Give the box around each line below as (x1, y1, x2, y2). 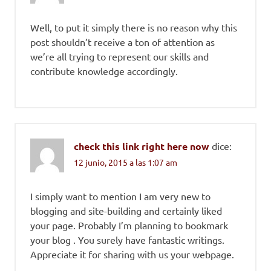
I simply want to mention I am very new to (30, 190, 211, 203)
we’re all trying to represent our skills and (30, 50, 209, 63)
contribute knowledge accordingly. (30, 65, 178, 77)
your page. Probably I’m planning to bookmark (30, 219, 228, 232)
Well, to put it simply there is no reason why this (30, 21, 237, 34)
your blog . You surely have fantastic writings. (30, 233, 224, 246)
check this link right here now (74, 140, 209, 153)
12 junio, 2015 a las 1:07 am (74, 157, 177, 168)
